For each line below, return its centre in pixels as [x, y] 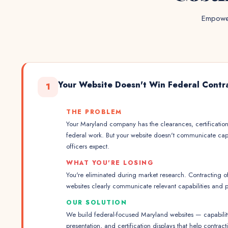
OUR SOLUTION [96, 203]
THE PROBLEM [94, 112]
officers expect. [88, 146]
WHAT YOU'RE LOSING [110, 163]
